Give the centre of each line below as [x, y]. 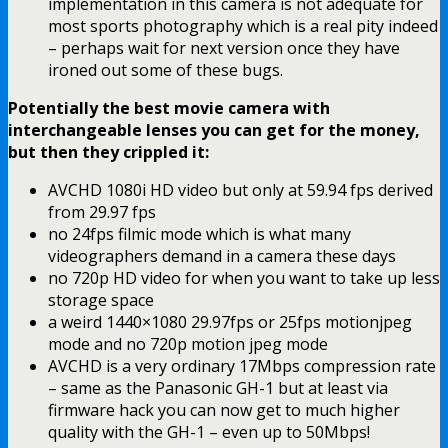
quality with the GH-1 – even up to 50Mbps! [209, 431]
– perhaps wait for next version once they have [224, 47]
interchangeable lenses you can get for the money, [214, 129]
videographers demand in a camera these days [222, 255]
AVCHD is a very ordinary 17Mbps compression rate [242, 365]
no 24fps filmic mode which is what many [199, 233]
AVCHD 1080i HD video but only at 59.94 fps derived [240, 189]
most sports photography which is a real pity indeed [243, 25]
